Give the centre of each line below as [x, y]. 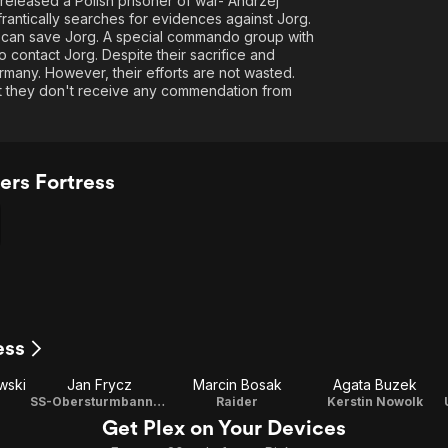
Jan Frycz [99, 384]
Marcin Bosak [237, 384]
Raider [237, 401]
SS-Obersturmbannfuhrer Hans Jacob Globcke [159, 401]
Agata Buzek [375, 384]
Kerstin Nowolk [375, 401]
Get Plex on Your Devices [224, 427]
